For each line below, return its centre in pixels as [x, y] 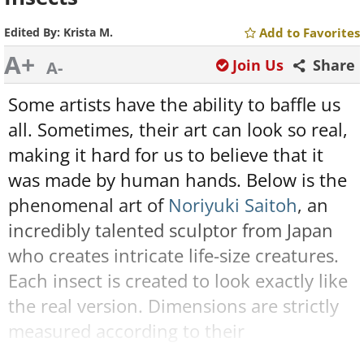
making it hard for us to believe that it [166, 155]
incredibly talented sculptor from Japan [171, 230]
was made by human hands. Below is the [178, 180]
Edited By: [34, 32]
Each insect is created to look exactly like [178, 281]
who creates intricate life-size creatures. [173, 256]
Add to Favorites [310, 32]
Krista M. [88, 32]
